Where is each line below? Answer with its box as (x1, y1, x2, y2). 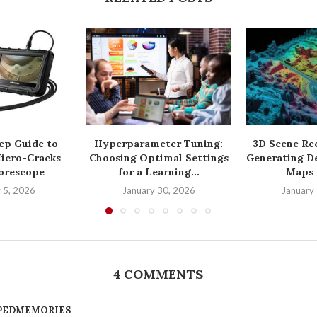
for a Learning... (117, 165, 200, 178)
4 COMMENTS (113, 266, 204, 282)
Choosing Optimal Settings (88, 151, 229, 164)
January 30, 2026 (122, 184, 195, 196)
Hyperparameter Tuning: (94, 137, 224, 150)
